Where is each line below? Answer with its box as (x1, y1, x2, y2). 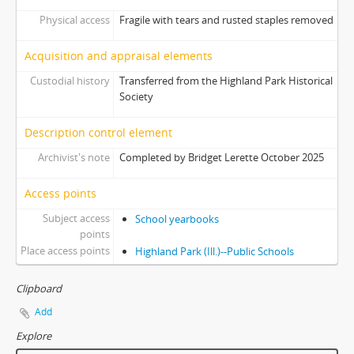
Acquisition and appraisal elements (24, 48, 213, 64)
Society (119, 89, 153, 104)
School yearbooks (134, 212, 219, 227)
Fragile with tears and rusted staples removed (119, 13, 333, 28)
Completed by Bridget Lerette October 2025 (119, 150, 324, 165)
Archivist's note (37, 150, 110, 165)
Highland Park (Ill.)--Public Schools (134, 244, 294, 259)
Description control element (24, 125, 172, 141)
